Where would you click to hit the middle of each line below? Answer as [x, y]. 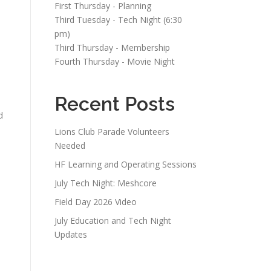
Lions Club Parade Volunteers [112, 132]
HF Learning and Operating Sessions [126, 164]
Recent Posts [115, 104]
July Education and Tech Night [113, 220]
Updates [71, 234]
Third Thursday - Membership [112, 47]
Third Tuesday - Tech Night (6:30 [118, 20]
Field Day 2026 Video [96, 202]
